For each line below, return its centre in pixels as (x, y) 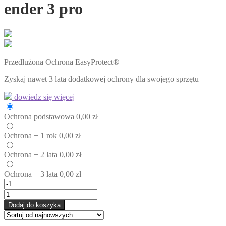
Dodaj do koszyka (34, 205)
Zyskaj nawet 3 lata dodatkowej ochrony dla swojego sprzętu (101, 79)
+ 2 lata (46, 154)
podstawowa (54, 116)
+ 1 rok (45, 135)
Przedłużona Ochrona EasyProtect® (62, 62)
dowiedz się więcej (43, 97)
